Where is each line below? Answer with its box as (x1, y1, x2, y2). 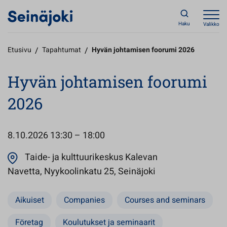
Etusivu (8, 45, 31, 55)
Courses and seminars (125, 194, 205, 206)
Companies (64, 194, 105, 206)
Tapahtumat (42, 45, 81, 55)
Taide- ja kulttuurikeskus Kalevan (25, 150, 158, 164)
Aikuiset (15, 194, 44, 206)
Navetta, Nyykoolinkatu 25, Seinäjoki (8, 165, 156, 178)
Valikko (203, 21, 219, 28)
